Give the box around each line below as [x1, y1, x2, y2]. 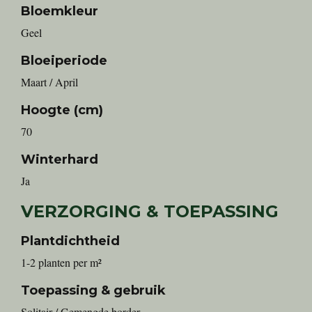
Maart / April [21, 75, 78, 89]
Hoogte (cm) [21, 102, 103, 118]
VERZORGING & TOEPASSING [21, 201, 279, 221]
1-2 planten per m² [21, 255, 102, 270]
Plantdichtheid [21, 233, 120, 249]
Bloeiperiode [21, 53, 107, 68]
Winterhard [21, 152, 98, 167]
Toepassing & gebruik [21, 283, 166, 298]
